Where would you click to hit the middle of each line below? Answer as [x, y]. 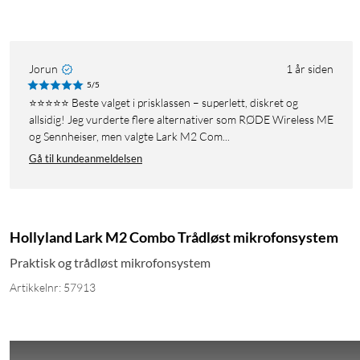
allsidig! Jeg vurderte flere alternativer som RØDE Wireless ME [181, 120]
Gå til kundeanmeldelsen [86, 159]
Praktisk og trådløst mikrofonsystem [110, 263]
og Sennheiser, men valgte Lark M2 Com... [129, 137]
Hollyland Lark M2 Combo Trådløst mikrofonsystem [174, 237]
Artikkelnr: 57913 [53, 288]
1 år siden [310, 69]
